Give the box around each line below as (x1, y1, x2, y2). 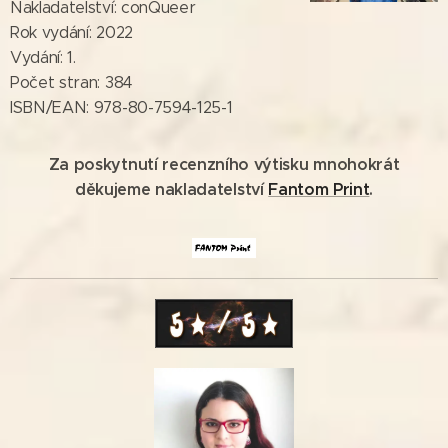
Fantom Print (268, 178, 370, 200)
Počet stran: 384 (10, 72, 133, 92)
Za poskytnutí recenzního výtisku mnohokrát (48, 153, 400, 175)
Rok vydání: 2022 (10, 22, 133, 42)
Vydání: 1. (10, 47, 76, 67)
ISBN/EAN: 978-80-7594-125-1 (10, 97, 242, 117)
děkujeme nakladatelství (74, 178, 269, 200)
